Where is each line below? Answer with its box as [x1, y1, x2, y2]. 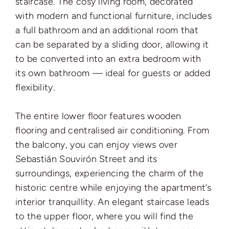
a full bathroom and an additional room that [15, 24, 198, 36]
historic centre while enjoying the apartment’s [15, 181, 211, 193]
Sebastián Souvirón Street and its [15, 153, 157, 165]
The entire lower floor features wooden [15, 110, 181, 122]
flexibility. [15, 81, 55, 93]
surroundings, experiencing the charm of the [15, 167, 203, 179]
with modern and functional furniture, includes [15, 10, 212, 21]
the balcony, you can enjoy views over [15, 139, 177, 150]
